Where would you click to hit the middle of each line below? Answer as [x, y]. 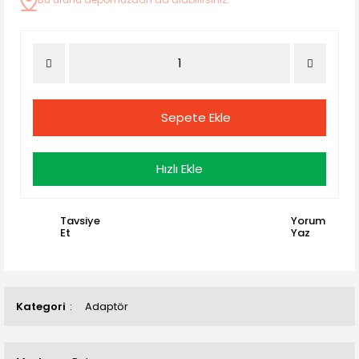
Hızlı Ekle [179, 169]
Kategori [41, 307]
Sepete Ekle [196, 117]
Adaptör [107, 307]
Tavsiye [80, 221]
